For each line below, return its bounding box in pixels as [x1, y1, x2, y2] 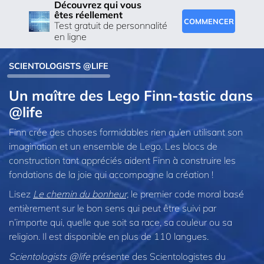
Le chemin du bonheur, [33, 188, 128, 200]
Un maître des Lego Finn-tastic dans [9, 86, 253, 104]
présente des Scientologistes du [90, 250, 226, 262]
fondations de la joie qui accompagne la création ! [9, 168, 213, 180]
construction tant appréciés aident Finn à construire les [9, 154, 236, 166]
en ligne [54, 31, 87, 43]
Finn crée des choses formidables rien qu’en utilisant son [9, 126, 243, 138]
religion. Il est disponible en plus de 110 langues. [9, 230, 209, 243]
